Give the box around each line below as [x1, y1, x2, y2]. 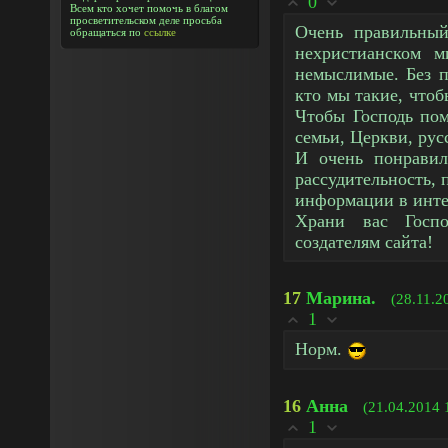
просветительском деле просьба [70, 14, 222, 26]
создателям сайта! [295, 232, 433, 252]
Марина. [306, 288, 376, 308]
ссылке [144, 26, 176, 38]
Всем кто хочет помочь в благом [70, 2, 228, 14]
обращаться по [70, 26, 144, 38]
